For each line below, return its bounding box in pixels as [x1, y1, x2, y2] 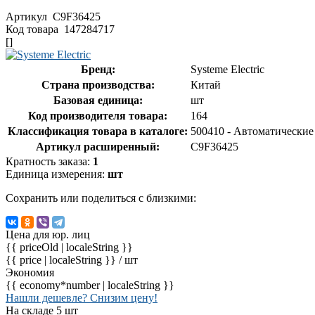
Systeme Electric [191, 63, 264, 75]
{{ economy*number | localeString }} [6, 278, 174, 291]
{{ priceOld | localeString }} [6, 240, 133, 253]
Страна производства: [41, 78, 155, 91]
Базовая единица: [53, 94, 143, 106]
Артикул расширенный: [36, 140, 160, 153]
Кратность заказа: [6, 155, 93, 167]
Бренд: [80, 63, 115, 75]
